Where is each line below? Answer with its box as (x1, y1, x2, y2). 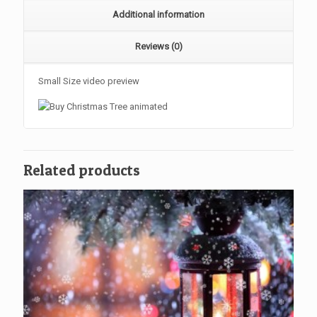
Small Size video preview (38, 75, 139, 86)
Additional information (113, 8, 204, 20)
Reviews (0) (134, 40, 183, 52)
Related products (23, 161, 140, 179)
